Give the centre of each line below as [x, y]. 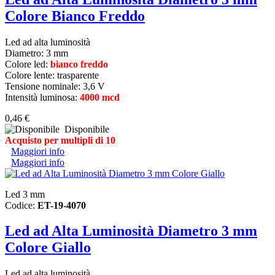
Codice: [21, 205]
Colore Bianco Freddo [75, 16]
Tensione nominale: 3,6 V [55, 86]
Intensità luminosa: [42, 97]
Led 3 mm [25, 194]
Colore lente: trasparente [52, 75]
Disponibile [84, 129]
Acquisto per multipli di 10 [60, 140]
